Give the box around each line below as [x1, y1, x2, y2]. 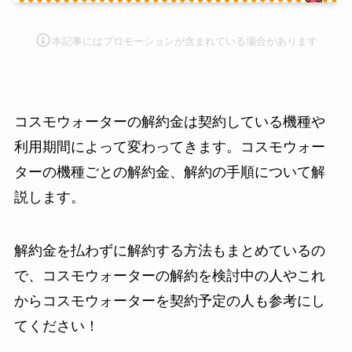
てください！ [13, 317, 99, 334]
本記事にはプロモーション [51, 35, 174, 48]
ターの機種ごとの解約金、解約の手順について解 [13, 163, 325, 180]
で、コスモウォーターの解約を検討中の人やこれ [13, 267, 325, 284]
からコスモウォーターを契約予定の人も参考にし [13, 292, 325, 309]
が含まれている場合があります [174, 35, 317, 48]
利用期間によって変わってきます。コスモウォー [13, 138, 325, 155]
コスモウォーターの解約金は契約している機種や [13, 113, 325, 130]
